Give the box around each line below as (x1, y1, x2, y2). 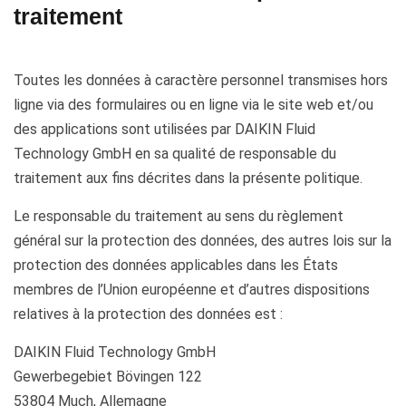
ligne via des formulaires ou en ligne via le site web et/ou (14, 96, 373, 113)
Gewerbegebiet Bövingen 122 (14, 368, 202, 385)
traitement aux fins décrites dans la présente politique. (14, 169, 362, 187)
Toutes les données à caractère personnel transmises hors (14, 72, 388, 89)
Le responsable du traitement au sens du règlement (14, 208, 343, 225)
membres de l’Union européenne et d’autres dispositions (14, 281, 370, 298)
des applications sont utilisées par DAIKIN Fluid (14, 121, 315, 138)
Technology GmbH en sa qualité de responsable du (14, 145, 336, 162)
